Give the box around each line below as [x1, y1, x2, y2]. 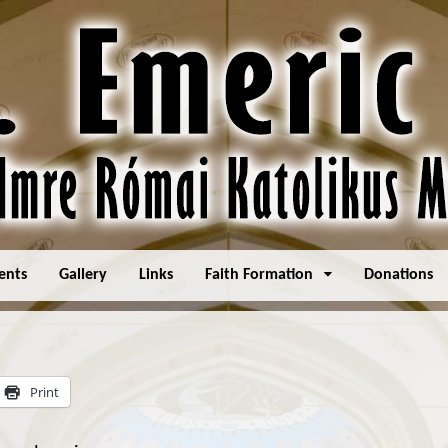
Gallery [59, 267, 108, 283]
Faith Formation [205, 267, 314, 283]
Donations [364, 267, 434, 283]
